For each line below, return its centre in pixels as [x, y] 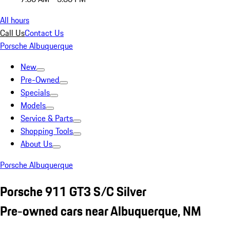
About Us [36, 144]
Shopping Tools [47, 131]
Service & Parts [47, 118]
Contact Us [44, 33]
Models [33, 105]
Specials [35, 92]
